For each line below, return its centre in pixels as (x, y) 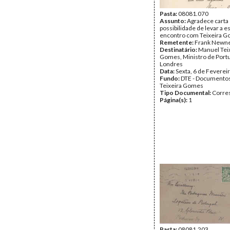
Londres (171, 64)
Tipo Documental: (186, 93)
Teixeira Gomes (181, 85)
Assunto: (173, 21)
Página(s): (174, 100)
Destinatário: (179, 50)
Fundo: (170, 78)
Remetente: (177, 42)
